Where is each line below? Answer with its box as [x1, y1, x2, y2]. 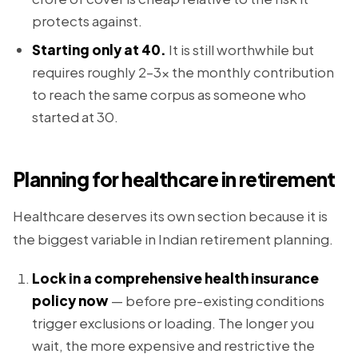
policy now [32, 292, 109, 309]
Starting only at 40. [32, 41, 166, 58]
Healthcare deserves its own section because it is [13, 207, 328, 225]
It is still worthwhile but [166, 41, 314, 58]
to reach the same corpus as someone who [32, 86, 306, 103]
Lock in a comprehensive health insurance [32, 269, 319, 287]
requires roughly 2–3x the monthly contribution [32, 63, 334, 81]
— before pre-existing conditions [109, 292, 324, 309]
